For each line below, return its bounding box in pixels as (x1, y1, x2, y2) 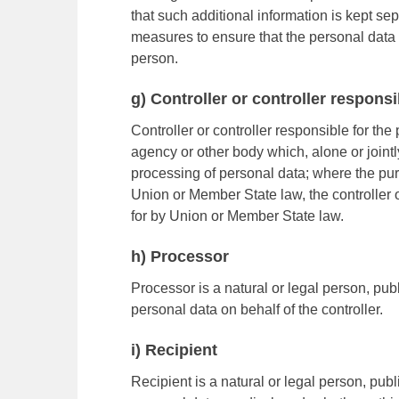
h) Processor (131, 248, 229, 265)
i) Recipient (131, 341, 217, 359)
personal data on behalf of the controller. (131, 302, 383, 317)
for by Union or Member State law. (131, 208, 344, 224)
